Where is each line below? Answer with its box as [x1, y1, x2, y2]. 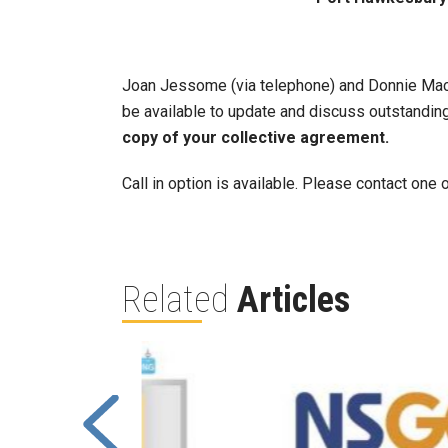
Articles [237, 279, 350, 321]
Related [122, 279, 237, 321]
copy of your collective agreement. [122, 128, 389, 147]
